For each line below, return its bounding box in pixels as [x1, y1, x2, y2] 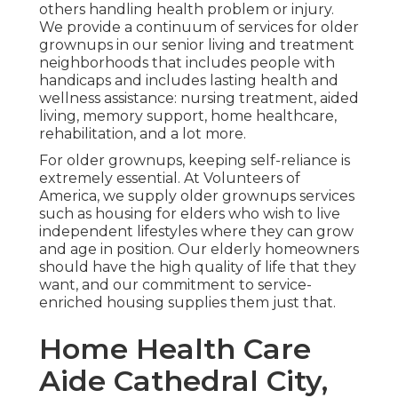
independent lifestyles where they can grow [39, 223, 354, 241]
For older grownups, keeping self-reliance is [39, 152, 350, 170]
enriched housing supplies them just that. [39, 294, 336, 312]
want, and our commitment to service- [39, 276, 312, 294]
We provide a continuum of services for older [39, 19, 359, 36]
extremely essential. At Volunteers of [39, 170, 300, 187]
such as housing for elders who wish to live [39, 205, 340, 223]
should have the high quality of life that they [39, 259, 356, 276]
